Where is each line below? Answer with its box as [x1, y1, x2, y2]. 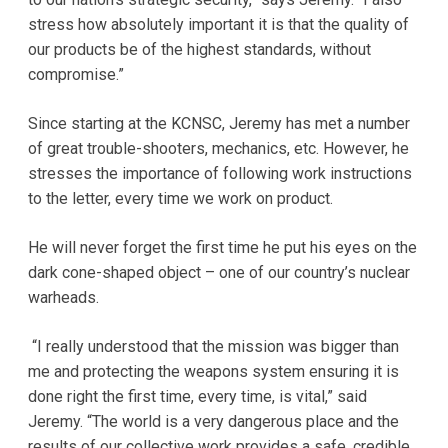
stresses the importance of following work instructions [27, 163, 412, 183]
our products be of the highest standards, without [27, 39, 371, 59]
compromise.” [27, 64, 124, 84]
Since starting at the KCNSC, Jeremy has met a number [27, 113, 410, 133]
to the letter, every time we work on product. [27, 188, 333, 208]
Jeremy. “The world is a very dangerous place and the [27, 411, 399, 431]
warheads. [27, 287, 99, 307]
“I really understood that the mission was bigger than [27, 336, 399, 356]
